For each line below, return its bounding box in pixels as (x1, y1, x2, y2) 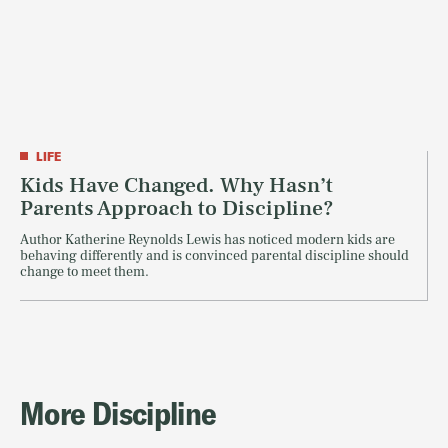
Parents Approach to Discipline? (20, 193, 334, 222)
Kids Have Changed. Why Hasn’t (20, 170, 333, 199)
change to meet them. (20, 262, 149, 281)
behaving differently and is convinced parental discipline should (20, 246, 409, 265)
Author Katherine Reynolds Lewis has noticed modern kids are (20, 230, 395, 249)
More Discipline (20, 392, 217, 433)
